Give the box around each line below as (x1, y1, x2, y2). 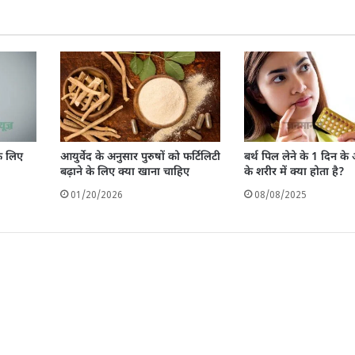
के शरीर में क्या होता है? (243, 165, 345, 181)
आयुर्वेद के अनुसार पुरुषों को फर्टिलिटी (59, 150, 220, 166)
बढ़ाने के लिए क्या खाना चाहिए (59, 165, 189, 181)
